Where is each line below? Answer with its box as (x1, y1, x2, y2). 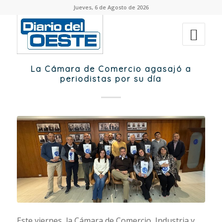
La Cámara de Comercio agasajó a (30, 64, 191, 74)
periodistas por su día (60, 74, 162, 84)
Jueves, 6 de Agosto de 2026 (73, 3, 149, 11)
